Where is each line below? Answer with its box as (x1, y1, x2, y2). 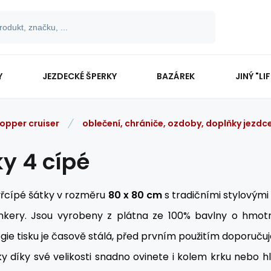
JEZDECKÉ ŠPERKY (42, 70, 117, 82)
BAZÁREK (157, 70, 195, 82)
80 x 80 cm (108, 188, 162, 202)
